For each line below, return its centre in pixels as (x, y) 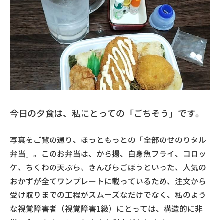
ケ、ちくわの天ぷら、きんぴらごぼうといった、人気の (108, 167)
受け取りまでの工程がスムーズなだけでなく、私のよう (108, 195)
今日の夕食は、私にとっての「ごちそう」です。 (107, 113)
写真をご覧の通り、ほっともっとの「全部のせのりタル (108, 140)
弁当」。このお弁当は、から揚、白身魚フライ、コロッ (108, 154)
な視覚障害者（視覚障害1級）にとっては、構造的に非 (106, 209)
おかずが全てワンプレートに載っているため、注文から (108, 181)
